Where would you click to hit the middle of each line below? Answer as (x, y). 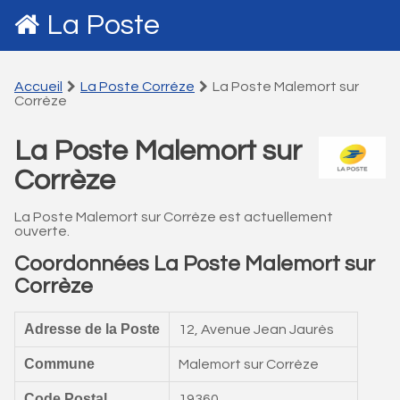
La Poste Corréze (137, 87)
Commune (59, 364)
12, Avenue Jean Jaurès (256, 329)
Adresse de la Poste (92, 329)
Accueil (38, 87)
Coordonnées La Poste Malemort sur (195, 264)
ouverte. (42, 231)
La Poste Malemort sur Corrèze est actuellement (174, 217)
